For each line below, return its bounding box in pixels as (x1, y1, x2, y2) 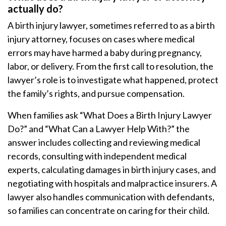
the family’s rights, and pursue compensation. (8, 88, 185, 99)
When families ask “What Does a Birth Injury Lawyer (8, 109, 212, 121)
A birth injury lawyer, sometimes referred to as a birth (8, 20, 215, 31)
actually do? (8, 3, 63, 15)
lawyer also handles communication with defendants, (8, 191, 214, 202)
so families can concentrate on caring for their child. (8, 205, 209, 216)
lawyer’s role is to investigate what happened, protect (8, 74, 218, 85)
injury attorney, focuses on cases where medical (8, 33, 195, 44)
